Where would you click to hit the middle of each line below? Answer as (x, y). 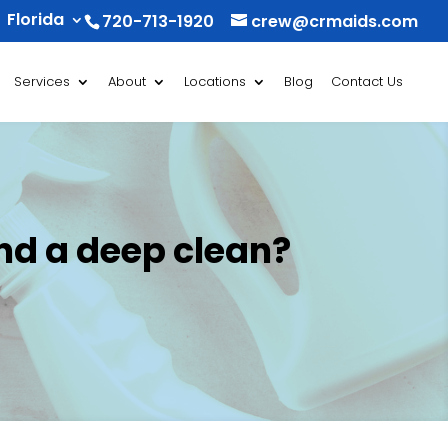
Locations (215, 81)
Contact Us (367, 81)
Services (42, 81)
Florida (35, 19)
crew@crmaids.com (334, 21)
